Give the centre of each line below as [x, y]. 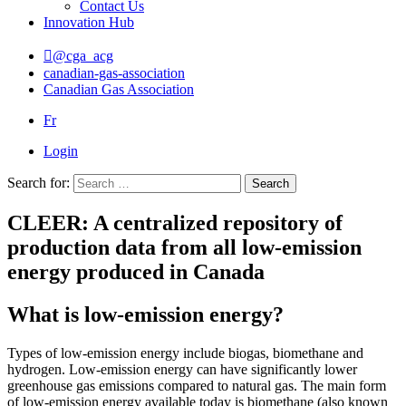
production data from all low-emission [184, 247]
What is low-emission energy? [145, 314]
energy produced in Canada [136, 271]
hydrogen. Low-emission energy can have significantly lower [182, 369]
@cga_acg [83, 55]
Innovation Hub [89, 22]
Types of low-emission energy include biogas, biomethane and [185, 353]
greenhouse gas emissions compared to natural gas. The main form [197, 385]
